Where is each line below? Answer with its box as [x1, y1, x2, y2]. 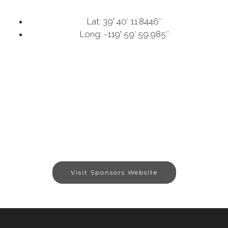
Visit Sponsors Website [70, 168, 158, 177]
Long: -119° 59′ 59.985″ [79, 29, 169, 40]
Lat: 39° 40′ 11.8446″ [87, 16, 162, 27]
